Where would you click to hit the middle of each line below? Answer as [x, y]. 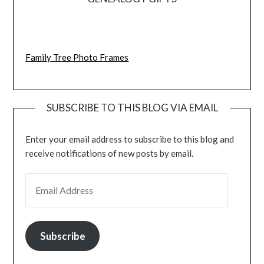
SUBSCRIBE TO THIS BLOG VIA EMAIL [132, 107]
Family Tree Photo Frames [77, 57]
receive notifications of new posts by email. [110, 153]
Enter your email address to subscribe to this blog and [130, 139]
